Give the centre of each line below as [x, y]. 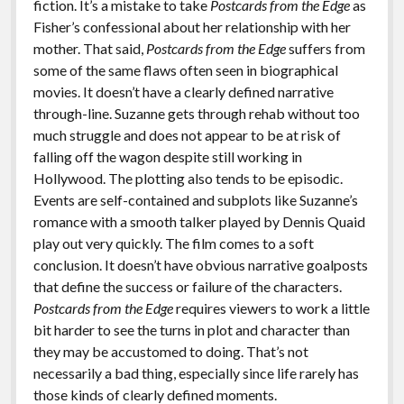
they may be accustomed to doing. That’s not [170, 351]
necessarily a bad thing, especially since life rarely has [196, 373]
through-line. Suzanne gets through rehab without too [196, 113]
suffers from [325, 48]
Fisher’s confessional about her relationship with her [192, 27]
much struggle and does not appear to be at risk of [187, 135]
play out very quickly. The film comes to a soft [173, 243]
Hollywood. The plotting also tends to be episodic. [188, 178]
